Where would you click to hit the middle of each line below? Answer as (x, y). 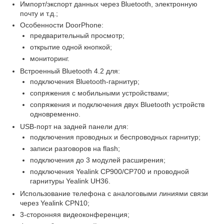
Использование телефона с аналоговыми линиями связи (114, 193)
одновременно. (55, 114)
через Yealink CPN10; (55, 203)
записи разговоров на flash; (75, 148)
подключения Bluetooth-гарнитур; (85, 81)
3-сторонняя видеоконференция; (75, 214)
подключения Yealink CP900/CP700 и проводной (109, 171)
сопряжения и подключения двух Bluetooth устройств (117, 104)
